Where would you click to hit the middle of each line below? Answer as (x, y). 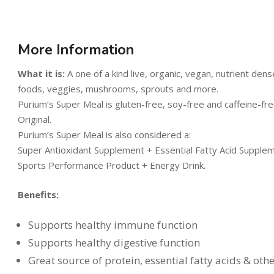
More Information (76, 50)
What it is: (41, 74)
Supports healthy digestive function (114, 243)
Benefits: (38, 194)
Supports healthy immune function (113, 225)
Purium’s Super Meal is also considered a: (104, 135)
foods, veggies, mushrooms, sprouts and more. (118, 89)
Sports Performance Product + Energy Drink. (112, 165)
